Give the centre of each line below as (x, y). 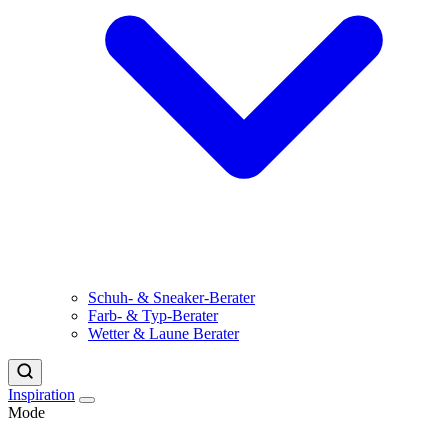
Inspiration (41, 395)
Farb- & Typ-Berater (153, 316)
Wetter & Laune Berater (163, 334)
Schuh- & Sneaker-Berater (171, 298)
